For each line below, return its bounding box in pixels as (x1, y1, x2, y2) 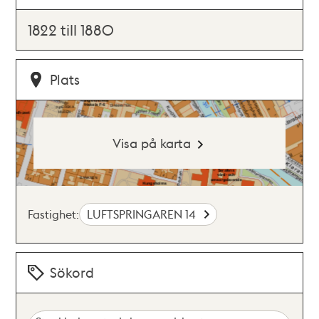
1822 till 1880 (28, 20, 115, 39)
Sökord (50, 263, 95, 281)
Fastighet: (28, 206, 80, 221)
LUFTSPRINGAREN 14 (87, 206, 199, 221)
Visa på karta (112, 135, 191, 151)
